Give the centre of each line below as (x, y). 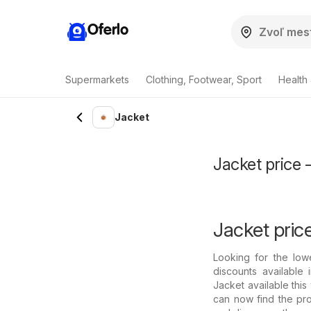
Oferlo (108, 30)
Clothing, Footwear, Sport (204, 79)
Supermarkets (97, 79)
